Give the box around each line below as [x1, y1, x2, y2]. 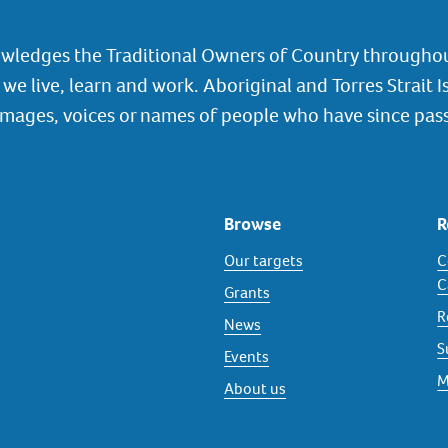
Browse [224, 212, 281, 235]
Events [224, 346, 269, 367]
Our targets [224, 250, 303, 271]
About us [224, 378, 286, 399]
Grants [224, 282, 270, 303]
